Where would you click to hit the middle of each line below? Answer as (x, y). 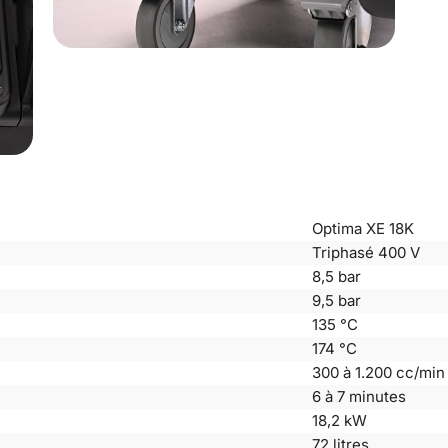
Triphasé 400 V (365, 252)
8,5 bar (336, 276)
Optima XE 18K (362, 228)
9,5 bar (336, 300)
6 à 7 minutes (358, 396)
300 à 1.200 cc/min (378, 372)
